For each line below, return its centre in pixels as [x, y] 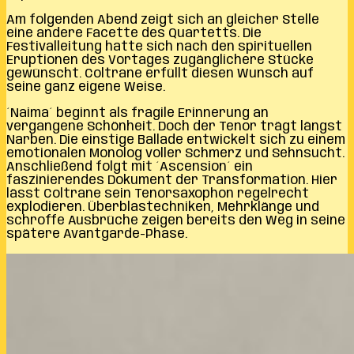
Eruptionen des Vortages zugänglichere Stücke [160, 60]
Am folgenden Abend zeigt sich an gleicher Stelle [163, 20]
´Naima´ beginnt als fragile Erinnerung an [137, 113]
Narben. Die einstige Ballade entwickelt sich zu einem [176, 140]
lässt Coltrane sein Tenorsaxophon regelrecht [158, 194]
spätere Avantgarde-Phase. [97, 234]
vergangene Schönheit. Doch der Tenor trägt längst [174, 126]
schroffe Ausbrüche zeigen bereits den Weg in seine [176, 220]
